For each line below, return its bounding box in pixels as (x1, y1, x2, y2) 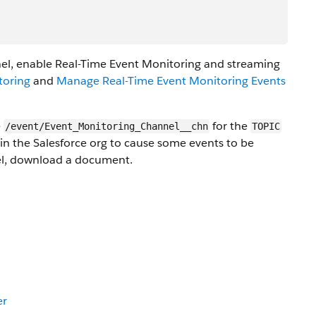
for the (209, 119, 250, 133)
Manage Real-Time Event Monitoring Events (56, 73, 286, 88)
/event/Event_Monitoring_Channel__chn (5, 121, 208, 132)
